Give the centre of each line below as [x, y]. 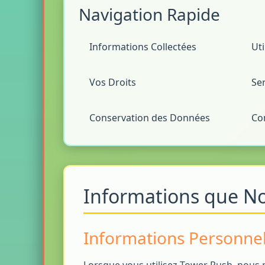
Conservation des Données [150, 118]
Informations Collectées [143, 47]
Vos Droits [113, 82]
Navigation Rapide [149, 14]
